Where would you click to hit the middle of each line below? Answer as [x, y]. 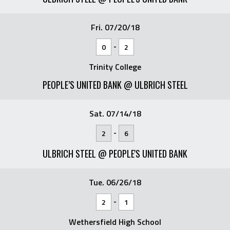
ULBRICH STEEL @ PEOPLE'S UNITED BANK [115, 154]
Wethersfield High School [115, 222]
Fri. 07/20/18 [115, 27]
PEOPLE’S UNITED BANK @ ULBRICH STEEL [115, 85]
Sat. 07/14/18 [115, 113]
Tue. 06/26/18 [115, 182]
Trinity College [115, 67]
